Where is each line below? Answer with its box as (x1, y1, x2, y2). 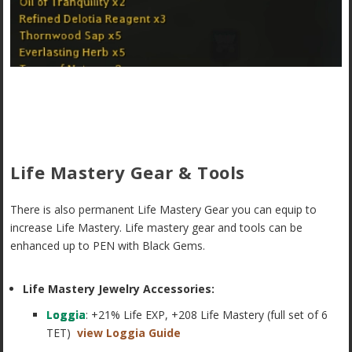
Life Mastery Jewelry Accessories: (23, 280, 215, 296)
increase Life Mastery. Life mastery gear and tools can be (10, 219, 303, 235)
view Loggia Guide (77, 324, 181, 340)
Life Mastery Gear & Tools (10, 159, 245, 184)
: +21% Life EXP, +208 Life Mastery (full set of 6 (86, 306, 328, 322)
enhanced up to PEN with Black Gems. (10, 237, 206, 253)
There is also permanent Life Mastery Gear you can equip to (10, 201, 317, 217)
